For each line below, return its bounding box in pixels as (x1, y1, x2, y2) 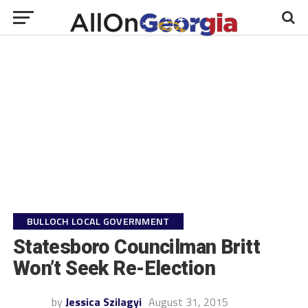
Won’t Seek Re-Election (12, 256, 215, 280)
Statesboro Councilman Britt (12, 235, 261, 258)
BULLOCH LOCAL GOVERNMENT (26, 214, 170, 229)
